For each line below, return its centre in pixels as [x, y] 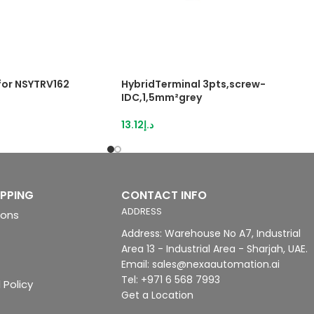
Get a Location [157, 295]
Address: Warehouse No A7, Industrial [211, 233]
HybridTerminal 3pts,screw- [193, 84]
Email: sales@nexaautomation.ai [200, 264]
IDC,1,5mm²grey [162, 97]
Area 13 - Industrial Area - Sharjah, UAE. [214, 249]
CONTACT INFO [164, 195]
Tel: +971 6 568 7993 [171, 280]
